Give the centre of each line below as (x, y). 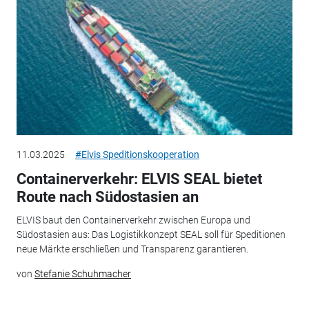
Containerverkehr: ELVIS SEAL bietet (139, 179)
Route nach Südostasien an (107, 197)
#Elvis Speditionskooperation (137, 154)
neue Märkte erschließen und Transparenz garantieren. (132, 249)
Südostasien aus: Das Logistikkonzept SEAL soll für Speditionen (151, 235)
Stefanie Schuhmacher (82, 274)
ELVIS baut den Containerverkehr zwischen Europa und (133, 220)
